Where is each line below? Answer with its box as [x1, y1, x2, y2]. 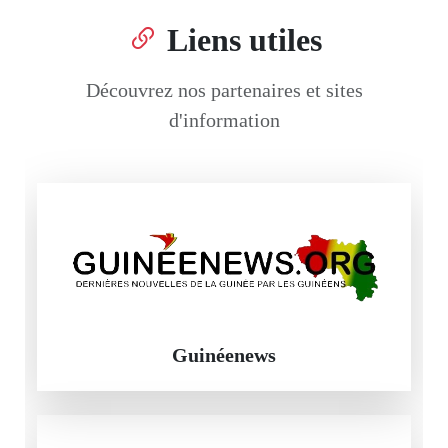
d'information [168, 108, 280, 131]
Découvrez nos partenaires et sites [85, 78, 363, 101]
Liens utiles [166, 21, 322, 58]
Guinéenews [172, 343, 276, 366]
